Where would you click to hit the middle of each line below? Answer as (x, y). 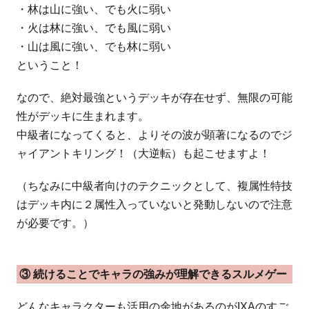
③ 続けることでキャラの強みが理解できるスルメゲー (153, 275)
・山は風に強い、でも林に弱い (94, 47)
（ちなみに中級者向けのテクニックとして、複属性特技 (154, 186)
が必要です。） (55, 223)
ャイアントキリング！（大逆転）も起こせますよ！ (143, 154)
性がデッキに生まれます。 (83, 117)
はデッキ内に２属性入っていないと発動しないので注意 (154, 205)
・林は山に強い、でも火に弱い (94, 10)
